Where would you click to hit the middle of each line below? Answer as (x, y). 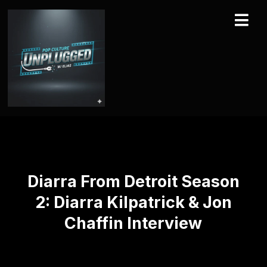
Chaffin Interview (133, 223)
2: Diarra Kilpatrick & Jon (133, 203)
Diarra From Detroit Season (133, 182)
